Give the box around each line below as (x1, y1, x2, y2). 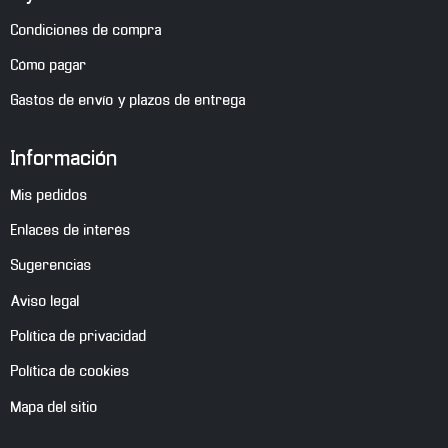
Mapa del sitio (10, 400, 98, 415)
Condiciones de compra (10, 23, 162, 38)
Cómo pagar (10, 58, 87, 73)
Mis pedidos (10, 188, 88, 203)
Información (10, 150, 118, 170)
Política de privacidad (10, 330, 147, 345)
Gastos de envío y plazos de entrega (10, 94, 246, 109)
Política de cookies (10, 365, 130, 380)
